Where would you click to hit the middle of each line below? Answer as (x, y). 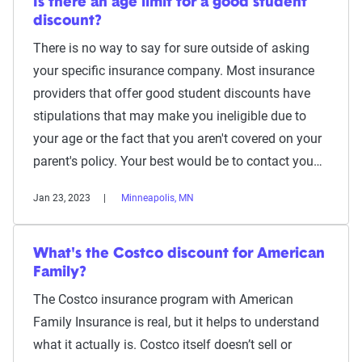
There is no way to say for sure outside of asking (171, 48)
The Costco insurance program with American (163, 299)
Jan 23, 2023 (62, 198)
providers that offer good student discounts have (172, 93)
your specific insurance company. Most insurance (174, 71)
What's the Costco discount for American (179, 254)
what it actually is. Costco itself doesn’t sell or (162, 345)
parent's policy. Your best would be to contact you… (178, 161)
